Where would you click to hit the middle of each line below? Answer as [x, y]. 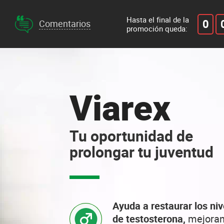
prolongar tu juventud [141, 152]
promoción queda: [157, 28]
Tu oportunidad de [131, 136]
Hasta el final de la [158, 19]
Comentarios [64, 23]
